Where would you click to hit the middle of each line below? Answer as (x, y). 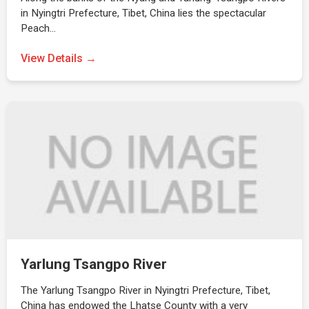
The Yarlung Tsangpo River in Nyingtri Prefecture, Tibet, (146, 290)
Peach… (38, 28)
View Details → (59, 58)
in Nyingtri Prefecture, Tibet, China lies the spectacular (143, 13)
